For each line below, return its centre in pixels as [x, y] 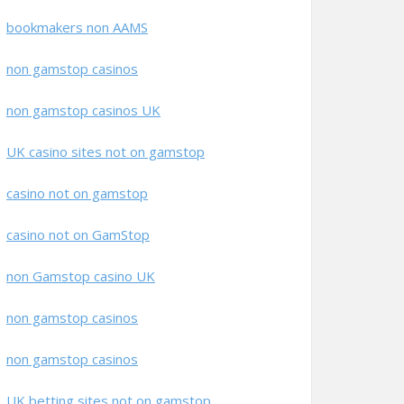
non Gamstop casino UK [81, 276]
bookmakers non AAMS [77, 27]
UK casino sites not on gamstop [106, 151]
